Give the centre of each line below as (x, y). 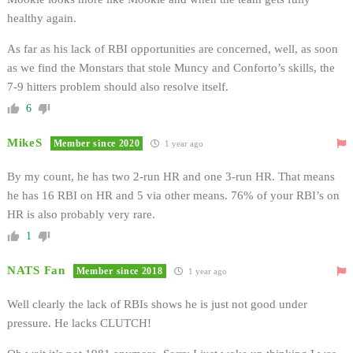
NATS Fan (36, 270)
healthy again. (42, 18)
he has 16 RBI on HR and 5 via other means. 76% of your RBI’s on (173, 195)
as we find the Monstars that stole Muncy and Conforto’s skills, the (171, 67)
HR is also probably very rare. (81, 214)
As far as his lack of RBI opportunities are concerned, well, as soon (173, 48)
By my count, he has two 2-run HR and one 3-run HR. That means (171, 176)
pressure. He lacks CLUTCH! (79, 323)
